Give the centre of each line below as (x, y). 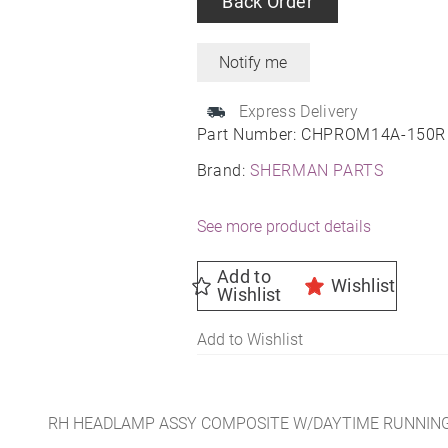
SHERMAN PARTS (317, 170)
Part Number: (249, 134)
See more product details (283, 226)
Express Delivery (298, 111)
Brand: (223, 170)
